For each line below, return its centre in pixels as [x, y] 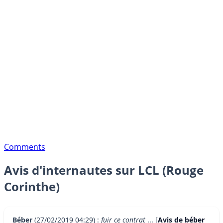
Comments [25, 147]
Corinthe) [32, 187]
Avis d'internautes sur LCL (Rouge [104, 170]
